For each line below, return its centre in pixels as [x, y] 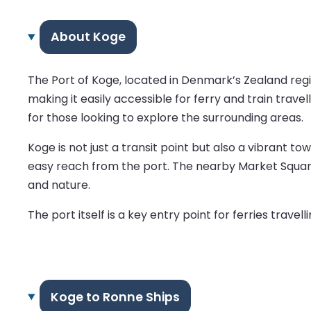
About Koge [88, 37]
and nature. [59, 185]
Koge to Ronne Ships [115, 297]
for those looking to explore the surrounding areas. [166, 118]
